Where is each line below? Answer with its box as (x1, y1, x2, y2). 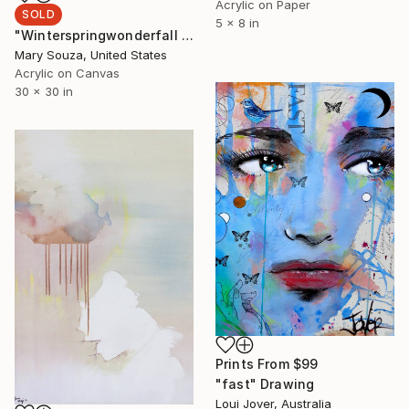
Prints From (215, 355, 293, 372)
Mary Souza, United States (15, 47, 167, 62)
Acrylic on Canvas (15, 65, 120, 80)
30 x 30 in (15, 83, 73, 99)
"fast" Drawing (215, 375, 315, 392)
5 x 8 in (215, 16, 259, 31)
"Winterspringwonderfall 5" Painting (181, 26, 194, 43)
